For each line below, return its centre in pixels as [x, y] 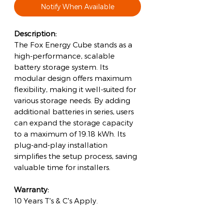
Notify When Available [77, 7]
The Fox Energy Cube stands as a [73, 45]
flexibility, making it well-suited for [75, 89]
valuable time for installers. [62, 167]
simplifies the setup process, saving [76, 156]
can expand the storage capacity [74, 123]
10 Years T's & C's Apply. [56, 201]
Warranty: [31, 189]
